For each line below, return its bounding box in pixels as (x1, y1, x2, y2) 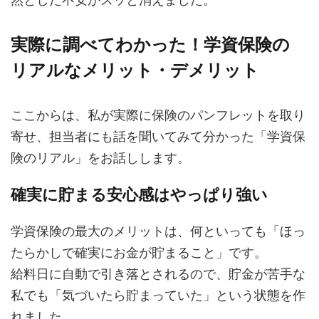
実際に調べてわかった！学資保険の (11, 34, 290, 55)
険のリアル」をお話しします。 (11, 150, 190, 165)
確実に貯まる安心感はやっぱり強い (11, 185, 268, 204)
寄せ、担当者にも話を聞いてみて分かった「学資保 (11, 129, 305, 144)
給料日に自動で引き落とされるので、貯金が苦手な (11, 266, 305, 281)
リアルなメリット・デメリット (11, 60, 259, 80)
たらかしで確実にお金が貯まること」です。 (11, 245, 267, 260)
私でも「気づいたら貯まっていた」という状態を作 (11, 288, 305, 303)
